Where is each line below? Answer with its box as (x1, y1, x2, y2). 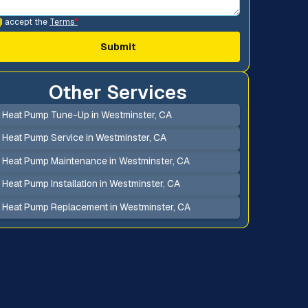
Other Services (49, 79, 188, 104)
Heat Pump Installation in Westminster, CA (1, 177, 180, 190)
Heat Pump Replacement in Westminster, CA (1, 200, 190, 213)
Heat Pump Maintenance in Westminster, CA (1, 154, 190, 167)
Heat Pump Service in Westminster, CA (1, 131, 166, 144)
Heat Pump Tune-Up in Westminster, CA (1, 108, 172, 121)
